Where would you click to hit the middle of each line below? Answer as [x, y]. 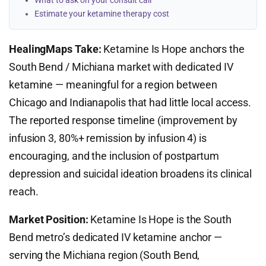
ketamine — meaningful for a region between [113, 85]
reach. [24, 191]
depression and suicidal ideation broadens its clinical [131, 174]
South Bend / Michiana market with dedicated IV [121, 67]
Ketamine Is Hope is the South [160, 219]
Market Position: [49, 219]
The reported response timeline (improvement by [123, 120]
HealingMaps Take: [55, 49]
